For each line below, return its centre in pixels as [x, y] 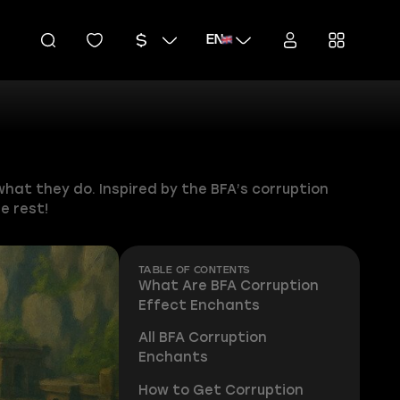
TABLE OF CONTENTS [194, 270]
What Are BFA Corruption [228, 285]
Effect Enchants [199, 305]
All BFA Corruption [202, 338]
